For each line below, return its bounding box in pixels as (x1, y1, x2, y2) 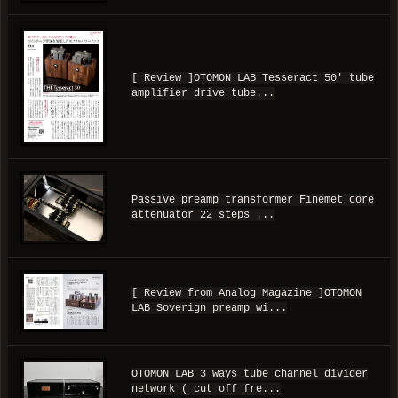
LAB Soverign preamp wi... (131, 302, 287, 315)
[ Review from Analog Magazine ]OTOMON (131, 287, 362, 300)
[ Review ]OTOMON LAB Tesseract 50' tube (131, 72, 374, 85)
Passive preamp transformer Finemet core (131, 194, 374, 207)
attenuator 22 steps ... (131, 209, 275, 222)
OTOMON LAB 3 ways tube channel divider (131, 368, 368, 381)
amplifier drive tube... (131, 87, 275, 100)
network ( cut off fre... (131, 383, 281, 396)
